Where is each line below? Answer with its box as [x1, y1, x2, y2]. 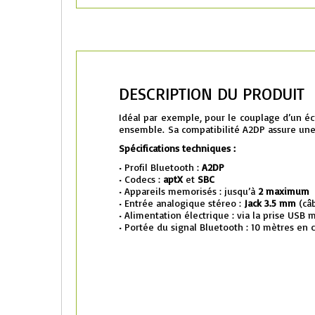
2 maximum [258, 185, 309, 197]
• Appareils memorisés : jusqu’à [119, 185, 258, 197]
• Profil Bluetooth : [119, 161, 202, 173]
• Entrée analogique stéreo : [119, 197, 244, 209]
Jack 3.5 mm [244, 197, 296, 209]
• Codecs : [119, 173, 163, 185]
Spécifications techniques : [119, 142, 236, 154]
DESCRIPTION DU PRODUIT [119, 83, 304, 104]
